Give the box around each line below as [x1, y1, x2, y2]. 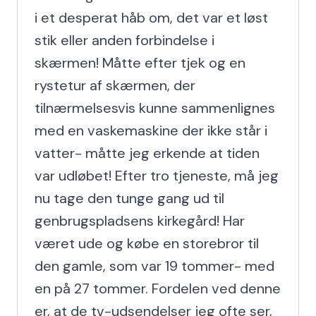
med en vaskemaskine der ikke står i [35, 121, 267, 140]
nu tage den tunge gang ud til [35, 189, 224, 207]
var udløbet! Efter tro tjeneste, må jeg [35, 166, 279, 185]
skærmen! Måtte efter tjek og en [35, 54, 245, 72]
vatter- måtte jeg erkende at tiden [35, 144, 260, 162]
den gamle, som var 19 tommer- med [35, 257, 274, 275]
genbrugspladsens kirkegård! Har [35, 212, 245, 230]
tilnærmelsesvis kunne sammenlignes [35, 99, 275, 117]
